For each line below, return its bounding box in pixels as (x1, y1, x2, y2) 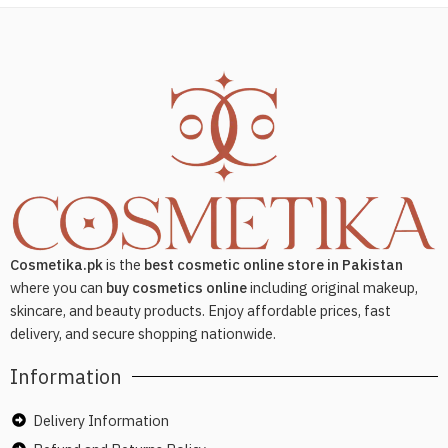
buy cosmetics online (106, 277, 247, 297)
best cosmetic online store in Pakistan (144, 254, 403, 274)
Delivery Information (32, 410, 169, 430)
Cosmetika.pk (10, 254, 103, 274)
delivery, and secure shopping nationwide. (10, 323, 276, 343)
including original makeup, (247, 277, 418, 297)
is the (103, 254, 144, 274)
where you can (10, 277, 106, 297)
